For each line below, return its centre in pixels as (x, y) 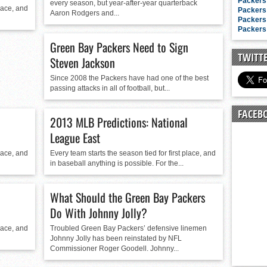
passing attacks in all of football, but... (110, 88)
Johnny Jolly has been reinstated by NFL (116, 238)
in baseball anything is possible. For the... (117, 163)
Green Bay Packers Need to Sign (119, 47)
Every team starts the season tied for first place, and (133, 153)
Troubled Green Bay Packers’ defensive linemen (128, 228)
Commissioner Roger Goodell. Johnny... (114, 249)
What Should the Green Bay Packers (128, 197)
